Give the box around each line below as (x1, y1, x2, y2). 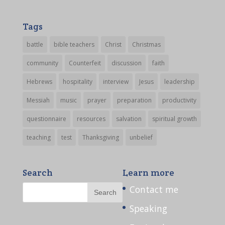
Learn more (123, 167, 175, 179)
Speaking (130, 202, 168, 215)
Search (22, 167, 53, 179)
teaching (26, 133, 51, 142)
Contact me (130, 183, 179, 196)
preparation (117, 96, 152, 105)
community (26, 59, 58, 68)
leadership (164, 77, 195, 86)
